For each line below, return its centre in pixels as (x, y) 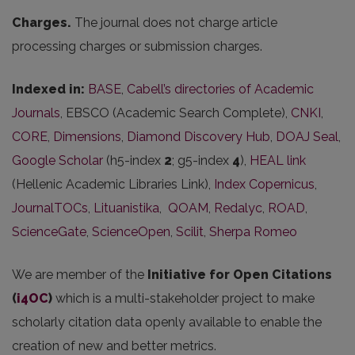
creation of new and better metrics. (114, 346)
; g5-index (202, 160)
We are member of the (80, 275)
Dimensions (87, 137)
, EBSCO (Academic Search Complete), (176, 113)
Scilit (190, 232)
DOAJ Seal (307, 137)
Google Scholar (57, 160)
